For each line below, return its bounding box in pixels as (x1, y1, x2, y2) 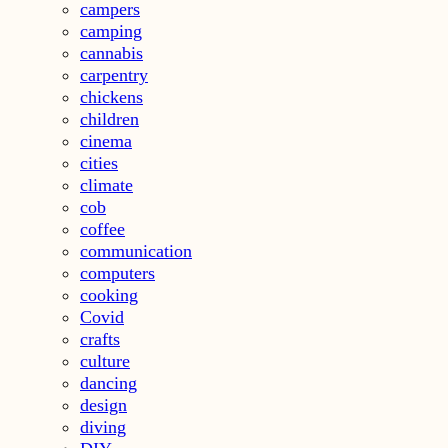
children (80, 108, 139, 129)
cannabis (80, 42, 143, 63)
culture (80, 350, 130, 371)
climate (80, 174, 133, 195)
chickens (80, 86, 143, 107)
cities (80, 152, 118, 173)
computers (80, 262, 155, 283)
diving (80, 416, 126, 437)
